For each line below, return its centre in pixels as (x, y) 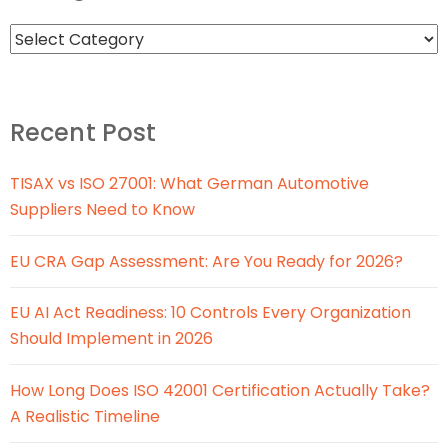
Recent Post (83, 133)
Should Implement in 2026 (111, 339)
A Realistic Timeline (85, 416)
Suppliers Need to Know (102, 210)
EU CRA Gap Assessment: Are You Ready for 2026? (206, 261)
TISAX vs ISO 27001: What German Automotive (189, 184)
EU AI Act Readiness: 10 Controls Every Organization (210, 313)
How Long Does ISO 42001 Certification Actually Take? (220, 390)
